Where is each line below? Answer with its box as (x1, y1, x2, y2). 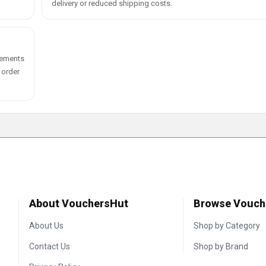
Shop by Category (194, 221, 260, 230)
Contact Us (29, 242, 71, 251)
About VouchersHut (29, 197, 129, 210)
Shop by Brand (194, 242, 248, 251)
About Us (29, 221, 64, 230)
